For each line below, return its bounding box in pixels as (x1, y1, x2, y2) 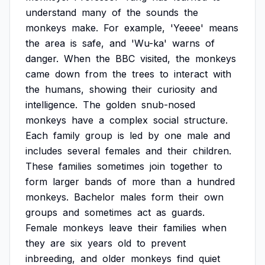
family (53, 130, 80, 141)
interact (174, 68, 208, 80)
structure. (184, 114, 228, 126)
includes (25, 145, 62, 157)
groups (25, 206, 57, 218)
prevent (151, 237, 186, 249)
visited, (140, 53, 170, 64)
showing (89, 83, 127, 95)
